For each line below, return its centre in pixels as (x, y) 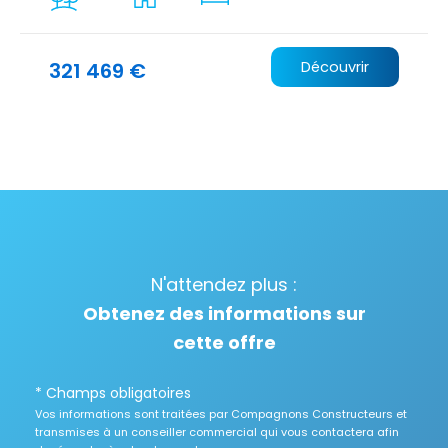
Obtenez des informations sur (224, 314)
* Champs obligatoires (113, 393)
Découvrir (334, 67)
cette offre (224, 343)
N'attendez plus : (224, 285)
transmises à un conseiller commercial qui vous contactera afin (217, 432)
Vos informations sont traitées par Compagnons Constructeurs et (221, 414)
